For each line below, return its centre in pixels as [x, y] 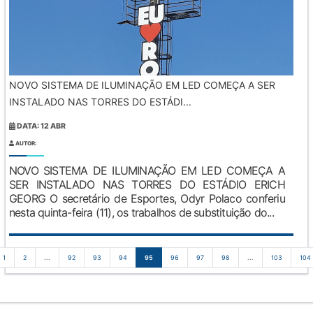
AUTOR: [25, 144]
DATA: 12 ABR [41, 126]
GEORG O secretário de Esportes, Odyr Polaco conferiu [147, 199]
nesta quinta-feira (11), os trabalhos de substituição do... [141, 213]
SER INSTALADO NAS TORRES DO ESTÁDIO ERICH [147, 185]
